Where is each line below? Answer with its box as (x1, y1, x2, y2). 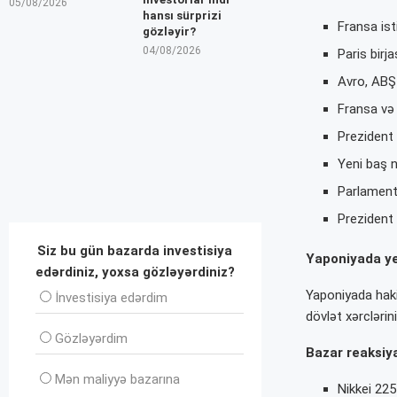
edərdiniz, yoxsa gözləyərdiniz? (35, 263, 235, 280)
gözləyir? (142, 24, 196, 38)
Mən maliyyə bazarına (55, 370, 180, 387)
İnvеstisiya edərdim (55, 289, 167, 306)
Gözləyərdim (55, 330, 128, 346)
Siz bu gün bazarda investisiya (37, 242, 233, 259)
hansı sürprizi (142, 8, 222, 22)
